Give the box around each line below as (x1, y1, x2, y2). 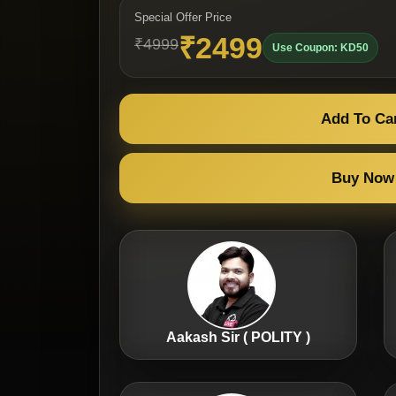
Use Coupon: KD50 (272, 41, 369, 54)
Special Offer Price (134, 10, 232, 24)
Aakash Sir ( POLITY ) (166, 329, 311, 345)
